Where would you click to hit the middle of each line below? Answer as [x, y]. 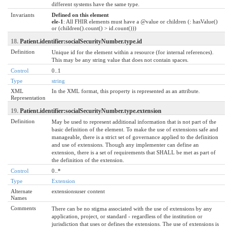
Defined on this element [80, 15]
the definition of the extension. [88, 160]
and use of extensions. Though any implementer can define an [125, 144]
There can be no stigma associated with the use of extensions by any [132, 208]
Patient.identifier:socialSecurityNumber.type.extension [91, 111]
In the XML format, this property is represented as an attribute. [126, 91]
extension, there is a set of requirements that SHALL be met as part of [134, 152]
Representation [28, 97]
